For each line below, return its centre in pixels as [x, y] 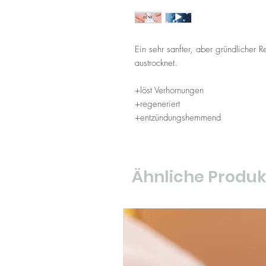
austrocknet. [156, 63]
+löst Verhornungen [169, 90]
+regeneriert [157, 104]
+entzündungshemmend [178, 117]
